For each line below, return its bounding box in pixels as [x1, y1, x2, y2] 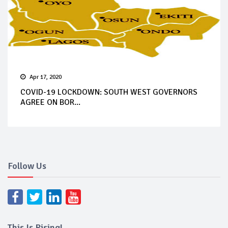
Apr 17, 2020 [30, 73, 62, 81]
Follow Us [8, 160, 46, 172]
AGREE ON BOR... [20, 97, 80, 107]
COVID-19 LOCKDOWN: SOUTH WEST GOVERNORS [20, 87, 197, 97]
